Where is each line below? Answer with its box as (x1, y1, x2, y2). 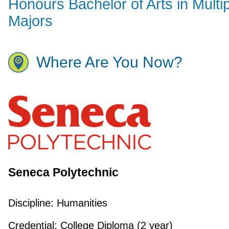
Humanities (53, 197, 107, 209)
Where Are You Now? (36, 54, 182, 71)
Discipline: (8, 197, 54, 209)
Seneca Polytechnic (8, 165, 119, 179)
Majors (8, 12, 53, 29)
